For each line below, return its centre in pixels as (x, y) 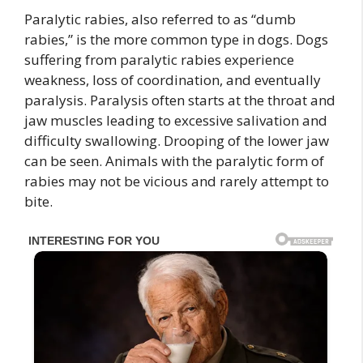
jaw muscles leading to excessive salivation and (176, 121)
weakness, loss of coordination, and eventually (173, 80)
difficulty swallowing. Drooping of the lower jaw (177, 141)
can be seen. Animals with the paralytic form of (174, 161)
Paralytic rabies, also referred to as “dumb (160, 19)
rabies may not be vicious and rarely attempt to (177, 181)
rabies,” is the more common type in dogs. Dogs (176, 40)
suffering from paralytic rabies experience (159, 60)
